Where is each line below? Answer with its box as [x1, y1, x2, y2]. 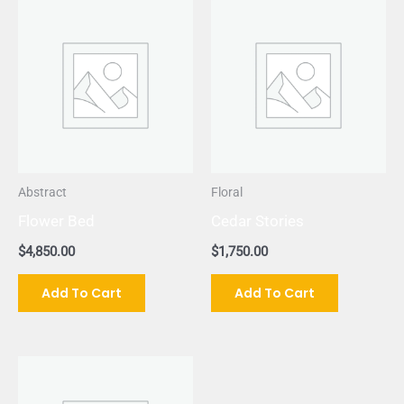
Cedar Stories [211, 212, 304, 231]
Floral [211, 185, 243, 201]
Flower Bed [18, 212, 95, 231]
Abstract [18, 185, 67, 201]
